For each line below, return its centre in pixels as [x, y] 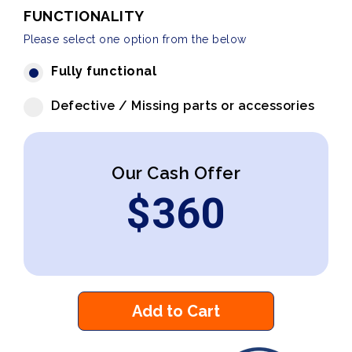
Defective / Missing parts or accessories [183, 106]
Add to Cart [176, 311]
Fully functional [104, 71]
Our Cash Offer [176, 173]
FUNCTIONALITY [84, 16]
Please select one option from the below [135, 39]
